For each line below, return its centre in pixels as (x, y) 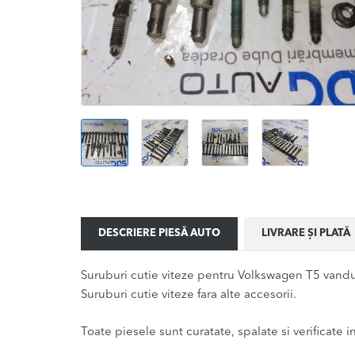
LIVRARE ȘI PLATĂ (305, 234)
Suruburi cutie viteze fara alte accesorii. (189, 296)
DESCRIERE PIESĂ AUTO (159, 234)
